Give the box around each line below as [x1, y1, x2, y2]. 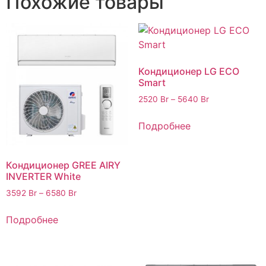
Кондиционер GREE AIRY [6, 159, 121, 171]
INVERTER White [6, 170, 81, 182]
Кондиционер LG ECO [138, 65, 239, 78]
